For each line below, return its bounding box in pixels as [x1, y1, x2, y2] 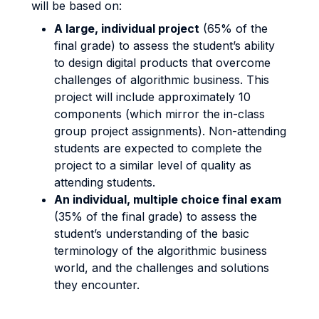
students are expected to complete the [54, 141, 262, 155]
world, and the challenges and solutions [54, 261, 269, 275]
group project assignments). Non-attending [54, 124, 286, 138]
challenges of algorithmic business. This [54, 73, 269, 87]
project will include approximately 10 [54, 90, 251, 104]
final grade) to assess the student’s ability [54, 38, 275, 53]
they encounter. [54, 278, 143, 292]
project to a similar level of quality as [54, 158, 251, 172]
